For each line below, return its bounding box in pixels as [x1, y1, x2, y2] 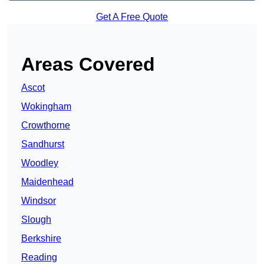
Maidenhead [21, 177, 74, 187]
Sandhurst [21, 139, 64, 150]
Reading [21, 252, 57, 263]
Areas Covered [21, 54, 155, 75]
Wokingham [21, 101, 71, 112]
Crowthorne [21, 120, 70, 131]
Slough [21, 214, 51, 225]
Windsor [21, 196, 56, 206]
